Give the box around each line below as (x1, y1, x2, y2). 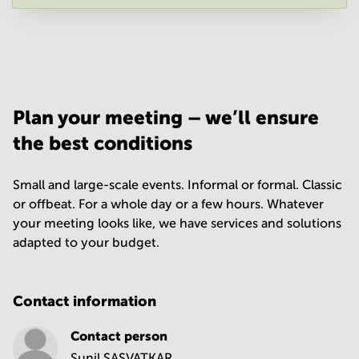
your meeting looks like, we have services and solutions (13, 216, 341, 230)
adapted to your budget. (13, 236, 159, 249)
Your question (34, 42, 105, 54)
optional (111, 42, 154, 54)
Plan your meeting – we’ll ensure (13, 107, 319, 128)
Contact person (71, 329, 167, 343)
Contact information (13, 292, 156, 309)
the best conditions (13, 132, 192, 154)
